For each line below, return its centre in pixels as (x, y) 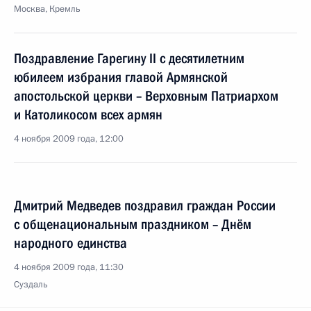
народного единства (70, 243)
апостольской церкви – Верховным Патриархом (146, 96)
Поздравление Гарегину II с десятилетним (129, 58)
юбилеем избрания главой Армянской (121, 77)
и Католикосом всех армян (88, 115)
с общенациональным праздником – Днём (133, 224)
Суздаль (31, 285)
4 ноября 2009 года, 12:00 (69, 139)
